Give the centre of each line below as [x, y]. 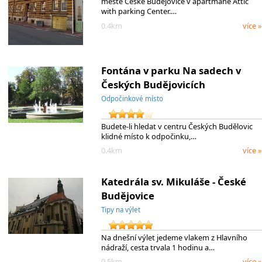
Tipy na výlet [120, 210]
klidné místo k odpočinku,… [149, 137]
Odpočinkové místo [132, 99]
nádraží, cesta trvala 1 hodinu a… [158, 248]
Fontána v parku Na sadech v [171, 71]
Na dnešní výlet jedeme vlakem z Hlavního [174, 238]
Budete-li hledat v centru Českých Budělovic [177, 127]
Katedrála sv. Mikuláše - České [173, 182]
